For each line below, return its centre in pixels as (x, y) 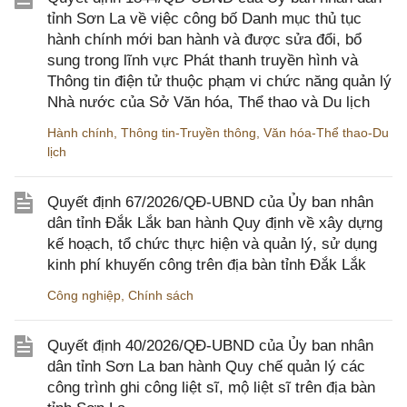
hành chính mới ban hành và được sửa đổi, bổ (204, 40)
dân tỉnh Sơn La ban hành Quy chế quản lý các (206, 367)
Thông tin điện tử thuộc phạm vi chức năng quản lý (219, 82)
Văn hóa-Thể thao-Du (326, 133)
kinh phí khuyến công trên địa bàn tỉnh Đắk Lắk (207, 265)
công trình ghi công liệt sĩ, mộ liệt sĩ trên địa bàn (211, 388)
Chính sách (161, 296)
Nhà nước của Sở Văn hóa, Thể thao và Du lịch (208, 103)
